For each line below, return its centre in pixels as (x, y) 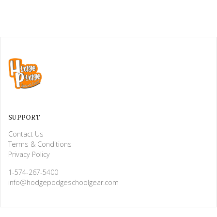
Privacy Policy (29, 154)
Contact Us (26, 134)
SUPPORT (24, 117)
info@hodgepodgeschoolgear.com (63, 182)
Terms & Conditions (40, 144)
